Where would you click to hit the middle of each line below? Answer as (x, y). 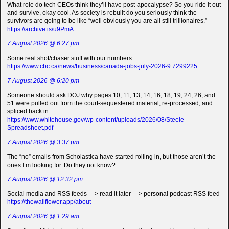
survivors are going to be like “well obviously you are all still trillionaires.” (107, 21)
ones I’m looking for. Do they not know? (61, 165)
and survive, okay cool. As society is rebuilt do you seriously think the (102, 13)
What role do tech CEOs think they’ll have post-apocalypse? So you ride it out (114, 5)
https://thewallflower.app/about (49, 202)
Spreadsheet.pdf (30, 128)
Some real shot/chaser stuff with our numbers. (70, 58)
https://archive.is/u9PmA (40, 29)
